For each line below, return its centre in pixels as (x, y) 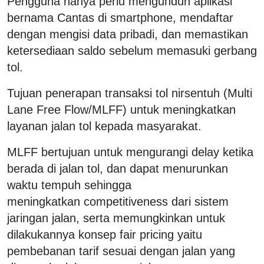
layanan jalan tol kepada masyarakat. (104, 126)
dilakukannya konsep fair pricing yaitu (105, 234)
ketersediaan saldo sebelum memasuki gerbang (132, 50)
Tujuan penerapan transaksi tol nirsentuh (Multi (130, 93)
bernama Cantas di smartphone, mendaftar (120, 17)
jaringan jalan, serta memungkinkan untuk (116, 218)
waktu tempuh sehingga (69, 185)
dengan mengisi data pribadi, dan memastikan (128, 34)
